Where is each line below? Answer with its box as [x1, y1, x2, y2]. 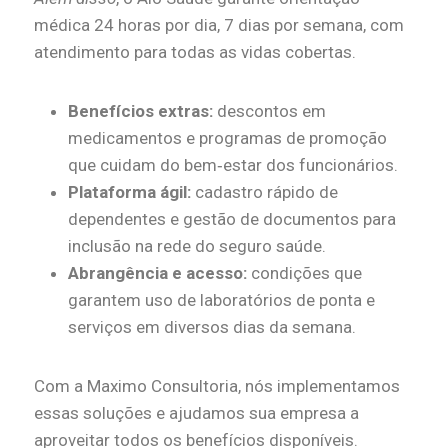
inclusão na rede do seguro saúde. [68, 236, 326, 257]
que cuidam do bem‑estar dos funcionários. [68, 155, 398, 176]
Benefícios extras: [68, 101, 213, 122]
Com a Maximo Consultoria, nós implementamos [34, 376, 400, 397]
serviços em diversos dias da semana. [68, 317, 356, 338]
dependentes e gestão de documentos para [68, 209, 396, 230]
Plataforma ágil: [68, 182, 191, 203]
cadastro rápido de [191, 182, 338, 203]
